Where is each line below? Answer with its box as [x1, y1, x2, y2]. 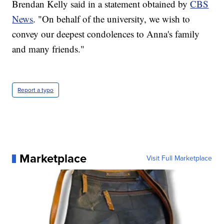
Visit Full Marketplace [146, 153, 212, 164]
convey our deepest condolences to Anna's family [12, 27, 200, 40]
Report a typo [17, 85, 54, 95]
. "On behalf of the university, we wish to [33, 12, 190, 25]
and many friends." [12, 42, 85, 55]
